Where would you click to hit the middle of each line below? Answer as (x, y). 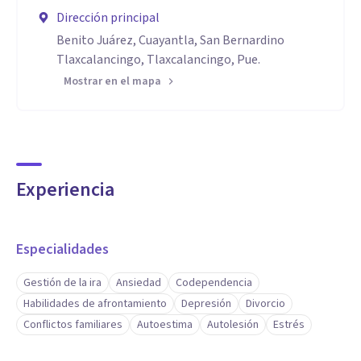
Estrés (289, 325)
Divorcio (266, 304)
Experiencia (65, 190)
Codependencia (214, 283)
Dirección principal (108, 18)
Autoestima (165, 325)
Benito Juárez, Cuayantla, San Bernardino (170, 40)
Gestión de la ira (62, 283)
